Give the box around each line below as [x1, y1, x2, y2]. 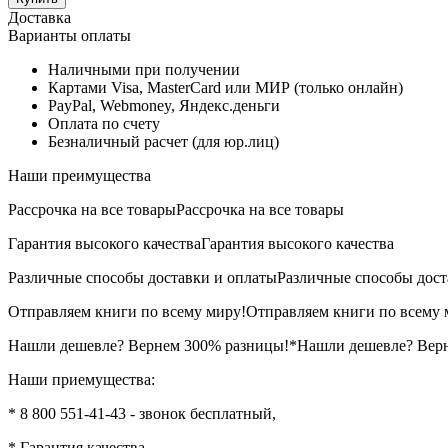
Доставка [8, 8, 71, 26]
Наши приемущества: [8, 370, 155, 388]
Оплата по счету [48, 114, 160, 132]
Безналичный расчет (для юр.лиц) [48, 132, 279, 150]
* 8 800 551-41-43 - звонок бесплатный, [8, 404, 276, 422]
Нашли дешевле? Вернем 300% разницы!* [8, 336, 297, 354]
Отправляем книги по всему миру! [8, 302, 246, 320]
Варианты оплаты [8, 26, 131, 44]
